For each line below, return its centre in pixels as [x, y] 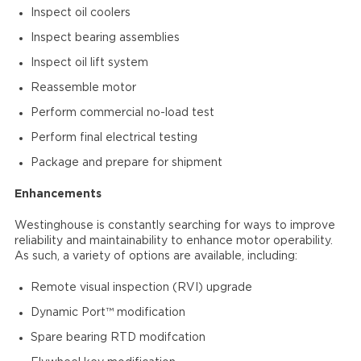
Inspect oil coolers [80, 13]
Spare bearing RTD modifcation [118, 338]
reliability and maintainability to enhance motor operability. [173, 241]
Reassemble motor [83, 88]
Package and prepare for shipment [126, 163]
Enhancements [58, 194]
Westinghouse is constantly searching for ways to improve [174, 226]
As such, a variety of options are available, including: [156, 256]
